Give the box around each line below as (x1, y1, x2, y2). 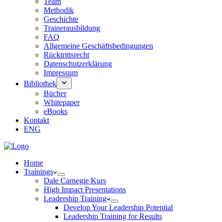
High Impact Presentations (44, 185, 126, 194)
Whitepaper (44, 98, 80, 107)
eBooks (44, 107, 67, 115)
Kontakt (24, 116, 49, 124)
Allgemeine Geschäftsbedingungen (44, 42, 153, 50)
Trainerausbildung (44, 24, 100, 32)
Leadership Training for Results (63, 212, 162, 221)
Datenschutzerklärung (44, 59, 112, 68)
